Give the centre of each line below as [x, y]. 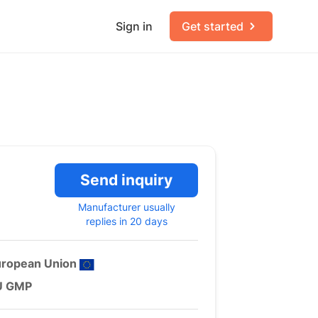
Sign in [134, 26]
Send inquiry [126, 180]
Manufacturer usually [126, 207]
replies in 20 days [126, 221]
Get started [213, 26]
